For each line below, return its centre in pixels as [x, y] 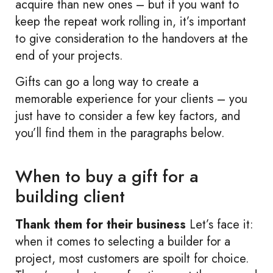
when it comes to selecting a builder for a [123, 241]
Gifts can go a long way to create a [107, 82]
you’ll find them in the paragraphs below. [120, 133]
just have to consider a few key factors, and [128, 116]
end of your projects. [69, 56]
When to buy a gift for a [107, 176]
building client [70, 196]
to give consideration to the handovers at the [132, 39]
